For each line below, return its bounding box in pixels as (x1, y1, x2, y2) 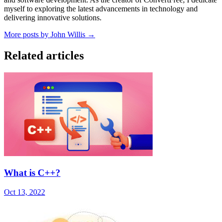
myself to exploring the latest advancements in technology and (4, 4, 198, 13)
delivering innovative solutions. (4, 13, 102, 22)
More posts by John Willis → (4, 30, 95, 39)
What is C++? (4, 167, 60, 178)
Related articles (4, 49, 84, 62)
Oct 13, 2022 (4, 187, 45, 196)
